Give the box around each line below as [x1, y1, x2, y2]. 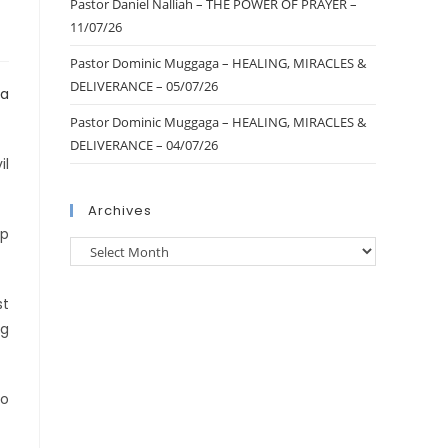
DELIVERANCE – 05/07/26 [70, 77, 218, 95]
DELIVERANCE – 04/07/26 [70, 136, 218, 154]
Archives [88, 201, 152, 220]
